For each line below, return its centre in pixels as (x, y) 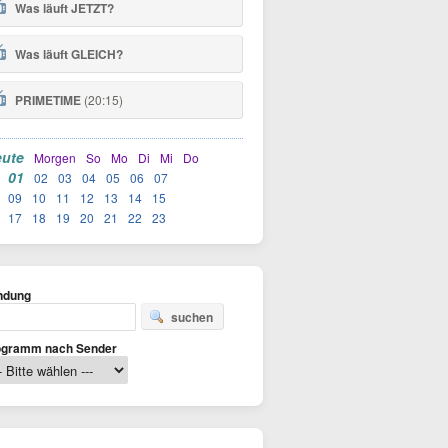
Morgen (55, 157)
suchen (192, 317)
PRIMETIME (48, 100)
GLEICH (93, 54)
